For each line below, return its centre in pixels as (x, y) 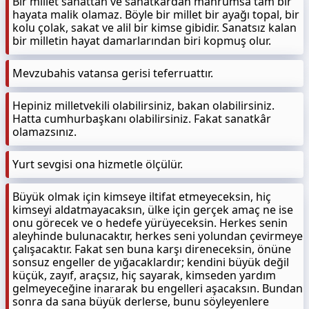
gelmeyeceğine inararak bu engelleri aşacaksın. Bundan (158, 288)
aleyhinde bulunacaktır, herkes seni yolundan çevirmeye (158, 236)
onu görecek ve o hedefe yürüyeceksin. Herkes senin (150, 223)
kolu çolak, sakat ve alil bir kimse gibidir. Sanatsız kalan (154, 28)
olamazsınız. (44, 132)
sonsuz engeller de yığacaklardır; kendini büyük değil (151, 262)
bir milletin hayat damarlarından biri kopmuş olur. (142, 41)
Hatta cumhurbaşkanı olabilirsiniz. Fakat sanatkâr (142, 119)
